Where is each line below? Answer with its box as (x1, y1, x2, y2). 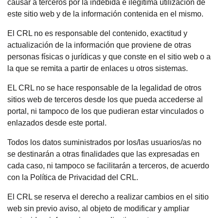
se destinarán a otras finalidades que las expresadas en (7, 150, 200, 158)
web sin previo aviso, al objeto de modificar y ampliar (7, 204, 189, 213)
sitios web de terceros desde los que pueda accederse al (7, 95, 203, 104)
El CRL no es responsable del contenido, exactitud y (7, 29, 187, 37)
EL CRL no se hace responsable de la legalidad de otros (7, 84, 201, 92)
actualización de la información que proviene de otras (7, 41, 191, 49)
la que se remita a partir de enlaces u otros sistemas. (7, 64, 188, 73)
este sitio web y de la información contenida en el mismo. (7, 10, 203, 18)
